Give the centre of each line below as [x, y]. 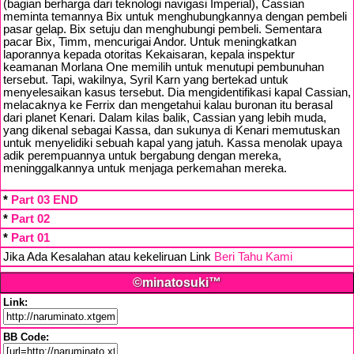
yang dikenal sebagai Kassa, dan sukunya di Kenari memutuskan [171, 130]
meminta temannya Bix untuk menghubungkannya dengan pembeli [175, 16]
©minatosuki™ [177, 282]
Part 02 [30, 218]
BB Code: [26, 337]
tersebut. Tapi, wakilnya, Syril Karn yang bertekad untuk [146, 79]
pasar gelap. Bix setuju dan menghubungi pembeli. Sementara [162, 29]
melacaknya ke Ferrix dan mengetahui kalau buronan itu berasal [168, 105]
